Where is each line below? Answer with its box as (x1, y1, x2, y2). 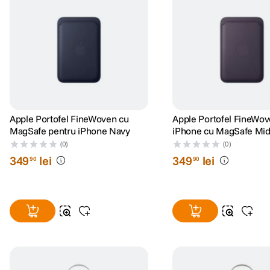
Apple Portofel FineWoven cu (10, 112, 129, 125)
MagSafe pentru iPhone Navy (10, 124, 130, 137)
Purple (172, 136, 200, 149)
